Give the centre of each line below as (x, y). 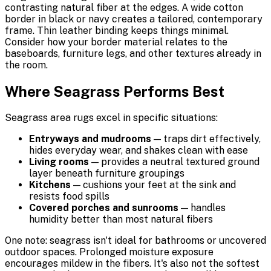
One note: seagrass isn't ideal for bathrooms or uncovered (135, 241)
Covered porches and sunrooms (104, 208)
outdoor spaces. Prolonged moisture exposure (109, 252)
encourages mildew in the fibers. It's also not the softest (132, 264)
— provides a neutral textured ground (174, 162)
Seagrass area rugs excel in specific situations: (111, 118)
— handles (202, 208)
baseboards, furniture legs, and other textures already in (133, 54)
